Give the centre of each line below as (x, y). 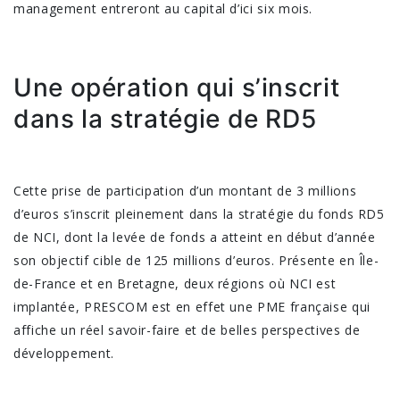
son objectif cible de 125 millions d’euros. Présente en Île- (196, 260)
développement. (64, 353)
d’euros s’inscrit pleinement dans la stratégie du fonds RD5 (199, 213)
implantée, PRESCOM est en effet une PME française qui (192, 306)
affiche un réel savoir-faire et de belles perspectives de (187, 329)
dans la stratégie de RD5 (165, 118)
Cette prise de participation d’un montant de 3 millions (185, 190)
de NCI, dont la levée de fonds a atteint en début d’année (195, 237)
